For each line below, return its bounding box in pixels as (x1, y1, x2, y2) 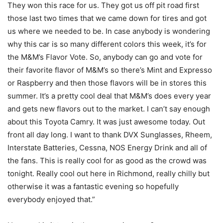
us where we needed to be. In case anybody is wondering (7, 26, 210, 36)
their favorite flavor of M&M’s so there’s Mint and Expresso (7, 65, 212, 75)
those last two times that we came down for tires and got (7, 13, 207, 23)
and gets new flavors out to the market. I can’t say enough (7, 104, 210, 113)
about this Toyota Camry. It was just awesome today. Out (7, 116, 205, 126)
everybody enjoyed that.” (7, 194, 95, 204)
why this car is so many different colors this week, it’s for (7, 39, 207, 49)
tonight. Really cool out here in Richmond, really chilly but (7, 168, 210, 178)
